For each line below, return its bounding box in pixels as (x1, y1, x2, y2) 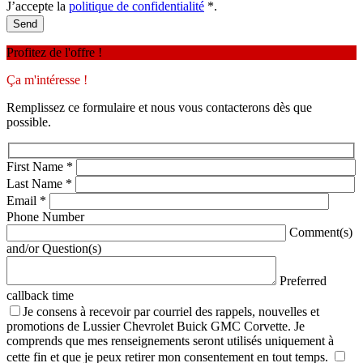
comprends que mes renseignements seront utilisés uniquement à (6, 333, 334, 348)
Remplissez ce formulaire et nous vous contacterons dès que (6, 100, 312, 115)
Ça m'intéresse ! (6, 73, 88, 88)
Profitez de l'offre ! (6, 45, 102, 60)
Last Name (6, 176, 66, 190)
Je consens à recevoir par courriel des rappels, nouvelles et (23, 304, 319, 318)
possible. (6, 115, 51, 130)
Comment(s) (289, 224, 352, 239)
